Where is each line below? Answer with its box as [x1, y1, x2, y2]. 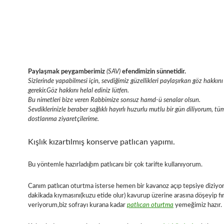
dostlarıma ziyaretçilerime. [28, 116, 99, 123]
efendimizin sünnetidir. [120, 68, 186, 75]
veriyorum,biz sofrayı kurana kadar [28, 202, 127, 209]
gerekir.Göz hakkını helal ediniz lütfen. [28, 87, 129, 94]
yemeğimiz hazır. [173, 202, 222, 209]
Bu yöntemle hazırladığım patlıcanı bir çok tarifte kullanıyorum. [28, 161, 202, 168]
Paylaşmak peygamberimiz [28, 68, 105, 75]
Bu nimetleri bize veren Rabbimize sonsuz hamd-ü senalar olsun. [28, 97, 200, 104]
